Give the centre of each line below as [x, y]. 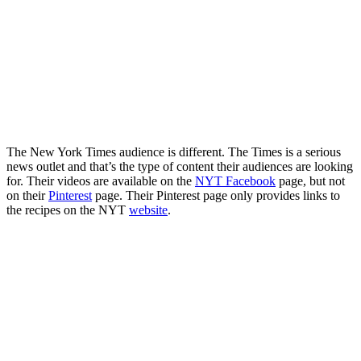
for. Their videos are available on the [101, 181]
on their [27, 196]
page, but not [310, 181]
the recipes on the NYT [68, 210]
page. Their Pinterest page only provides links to [216, 196]
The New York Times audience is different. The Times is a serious [174, 152]
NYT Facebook [235, 181]
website [148, 210]
